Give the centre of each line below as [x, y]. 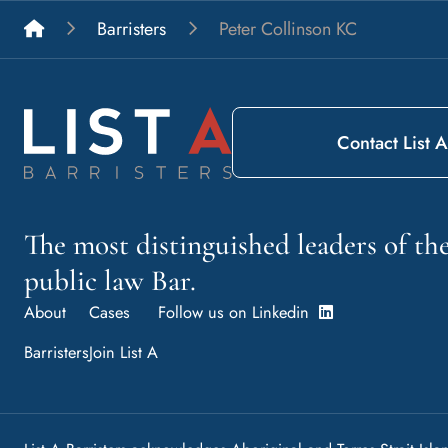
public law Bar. [110, 280]
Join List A [123, 351]
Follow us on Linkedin [238, 311]
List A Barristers [100, 27]
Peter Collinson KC [288, 28]
